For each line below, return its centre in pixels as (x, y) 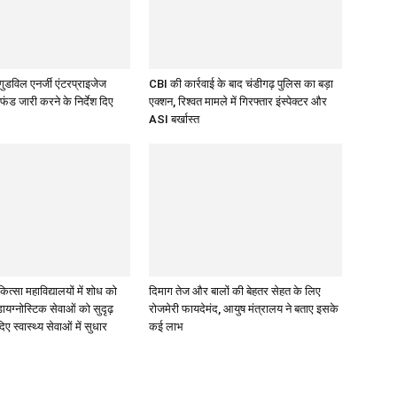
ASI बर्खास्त (174, 119)
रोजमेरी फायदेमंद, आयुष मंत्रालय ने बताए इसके (244, 309)
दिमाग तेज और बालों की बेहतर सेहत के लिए (235, 291)
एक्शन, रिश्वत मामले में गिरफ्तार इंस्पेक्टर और (238, 101)
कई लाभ (166, 327)
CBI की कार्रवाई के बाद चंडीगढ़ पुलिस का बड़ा (241, 84)
